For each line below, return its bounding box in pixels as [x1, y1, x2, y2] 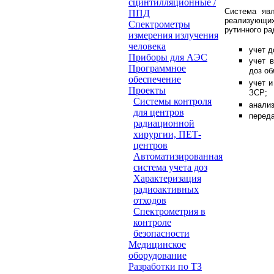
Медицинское [128, 239, 186, 250]
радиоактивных [133, 184, 199, 195]
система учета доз [133, 162, 207, 173]
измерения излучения [128, 30, 218, 41]
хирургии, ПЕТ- [133, 129, 201, 140]
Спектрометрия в [133, 206, 206, 217]
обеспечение [128, 74, 181, 85]
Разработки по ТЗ [128, 261, 202, 272]
